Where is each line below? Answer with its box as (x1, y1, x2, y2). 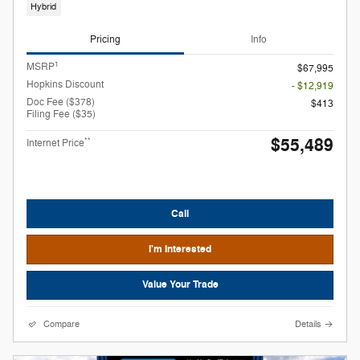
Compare (43, 318, 80, 329)
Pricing (90, 32, 121, 46)
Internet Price (27, 137, 84, 150)
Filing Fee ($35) (27, 108, 96, 121)
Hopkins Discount (27, 78, 104, 92)
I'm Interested (149, 243, 211, 256)
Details (295, 318, 321, 329)
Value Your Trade (141, 278, 219, 292)
